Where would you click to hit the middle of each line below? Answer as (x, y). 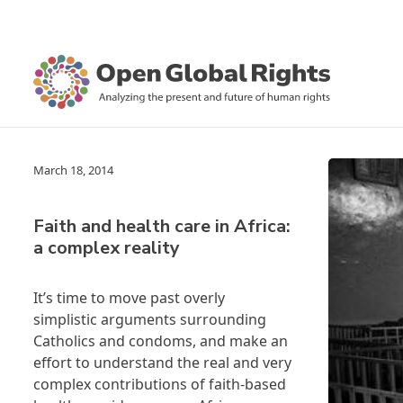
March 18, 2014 (73, 170)
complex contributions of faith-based (160, 384)
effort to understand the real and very (162, 363)
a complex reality (107, 248)
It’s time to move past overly (129, 298)
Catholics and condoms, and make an (161, 341)
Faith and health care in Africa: (162, 226)
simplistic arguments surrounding (150, 319)
